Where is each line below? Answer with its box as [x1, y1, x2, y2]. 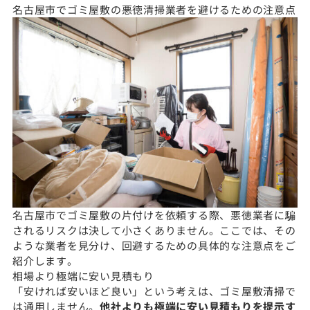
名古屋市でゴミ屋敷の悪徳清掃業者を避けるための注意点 [12, 1, 296, 17]
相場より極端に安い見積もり [12, 268, 154, 283]
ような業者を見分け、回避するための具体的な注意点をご [12, 237, 296, 253]
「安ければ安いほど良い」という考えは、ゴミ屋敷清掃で [12, 283, 296, 298]
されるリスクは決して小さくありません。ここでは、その [12, 222, 296, 237]
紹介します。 [12, 253, 78, 268]
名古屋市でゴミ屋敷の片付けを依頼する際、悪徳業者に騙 [12, 207, 296, 222]
